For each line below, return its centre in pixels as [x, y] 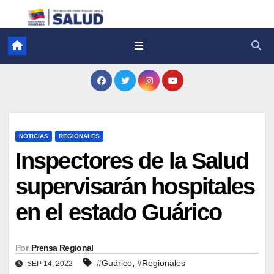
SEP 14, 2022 [50, 263]
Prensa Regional [62, 247]
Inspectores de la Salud [132, 161]
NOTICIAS [34, 136]
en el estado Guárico [119, 212]
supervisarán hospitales [135, 186]
